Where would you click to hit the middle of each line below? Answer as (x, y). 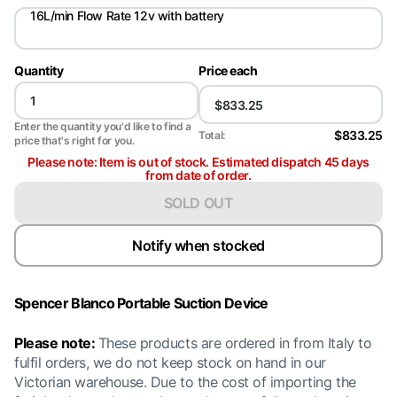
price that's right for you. (74, 140)
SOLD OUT (198, 202)
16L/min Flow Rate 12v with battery (127, 16)
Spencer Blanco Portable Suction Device (141, 303)
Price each (228, 70)
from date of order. (198, 175)
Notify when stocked (198, 245)
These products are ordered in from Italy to (235, 343)
